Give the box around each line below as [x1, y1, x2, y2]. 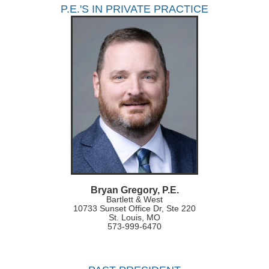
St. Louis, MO [109, 212, 160, 222]
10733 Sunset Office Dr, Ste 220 [73, 203, 196, 213]
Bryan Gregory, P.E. [90, 184, 179, 195]
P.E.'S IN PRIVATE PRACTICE [61, 2, 208, 15]
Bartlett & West [106, 194, 163, 204]
